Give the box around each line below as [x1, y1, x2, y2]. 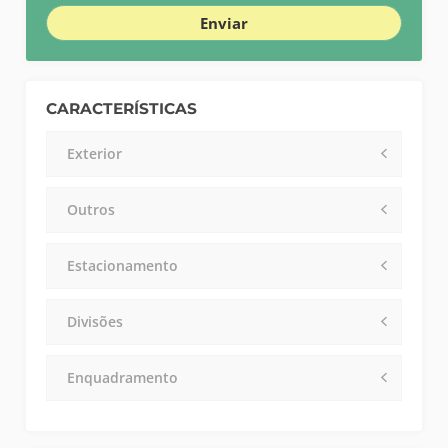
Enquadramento [67, 367, 179, 387]
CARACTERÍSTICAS [46, 98, 198, 118]
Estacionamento [67, 255, 179, 275]
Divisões [67, 311, 124, 331]
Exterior [67, 143, 123, 163]
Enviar [200, 12, 248, 34]
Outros [67, 199, 116, 219]
